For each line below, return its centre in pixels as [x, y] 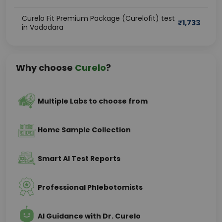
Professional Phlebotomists [90, 187]
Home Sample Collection [84, 130]
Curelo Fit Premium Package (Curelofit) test [98, 18]
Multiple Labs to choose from [93, 101]
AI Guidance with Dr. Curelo [89, 216]
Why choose [45, 68]
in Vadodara [43, 27]
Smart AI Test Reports [79, 159]
